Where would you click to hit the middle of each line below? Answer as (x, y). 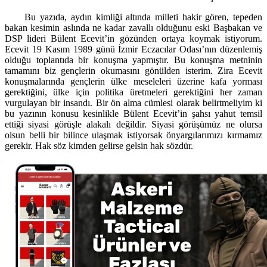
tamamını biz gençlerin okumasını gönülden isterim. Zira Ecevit (133, 70)
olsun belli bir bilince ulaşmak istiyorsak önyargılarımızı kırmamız (133, 135)
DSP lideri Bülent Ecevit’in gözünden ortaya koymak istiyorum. (133, 38)
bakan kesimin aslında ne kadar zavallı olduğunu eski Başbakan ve (133, 27)
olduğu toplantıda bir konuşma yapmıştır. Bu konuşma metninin (133, 60)
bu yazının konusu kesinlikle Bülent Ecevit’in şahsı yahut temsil (133, 113)
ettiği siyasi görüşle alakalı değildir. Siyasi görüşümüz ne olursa (133, 124)
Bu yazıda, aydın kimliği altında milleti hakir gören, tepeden (133, 17)
